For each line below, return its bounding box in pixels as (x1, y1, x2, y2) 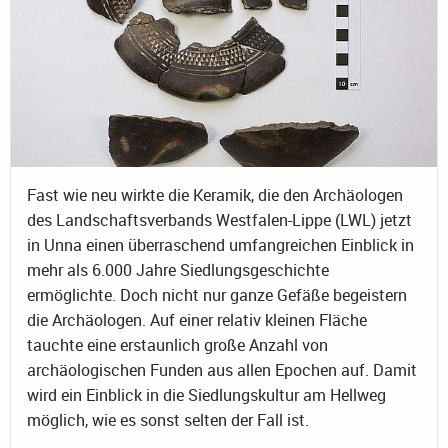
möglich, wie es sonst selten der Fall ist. (27, 408, 309, 431)
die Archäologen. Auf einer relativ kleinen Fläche (27, 308, 367, 331)
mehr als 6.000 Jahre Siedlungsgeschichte (27, 258, 329, 281)
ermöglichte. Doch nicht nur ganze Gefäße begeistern (27, 283, 407, 306)
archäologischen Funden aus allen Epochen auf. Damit (27, 358, 417, 381)
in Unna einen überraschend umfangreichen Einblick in (27, 233, 414, 256)
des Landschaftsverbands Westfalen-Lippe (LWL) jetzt (27, 208, 412, 231)
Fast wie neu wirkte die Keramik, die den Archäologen (27, 183, 403, 206)
